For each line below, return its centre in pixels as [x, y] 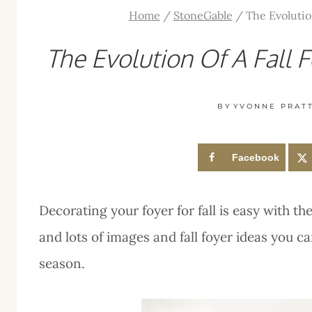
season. [62, 264]
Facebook [256, 158]
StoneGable [203, 16]
